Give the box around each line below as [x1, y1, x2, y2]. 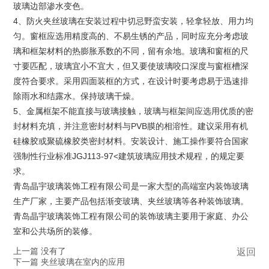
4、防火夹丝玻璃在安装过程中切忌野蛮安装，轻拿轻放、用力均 [13, 16, 254, 26]
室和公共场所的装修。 [13, 226, 98, 236]
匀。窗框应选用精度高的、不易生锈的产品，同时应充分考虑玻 [13, 31, 249, 41]
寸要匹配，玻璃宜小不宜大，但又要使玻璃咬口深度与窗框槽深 [13, 61, 249, 71]
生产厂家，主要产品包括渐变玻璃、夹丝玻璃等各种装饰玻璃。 [13, 196, 249, 206]
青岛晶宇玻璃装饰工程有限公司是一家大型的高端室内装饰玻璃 [13, 181, 249, 191]
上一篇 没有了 [13, 246, 67, 256]
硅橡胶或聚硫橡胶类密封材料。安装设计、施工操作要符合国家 [13, 136, 249, 146]
